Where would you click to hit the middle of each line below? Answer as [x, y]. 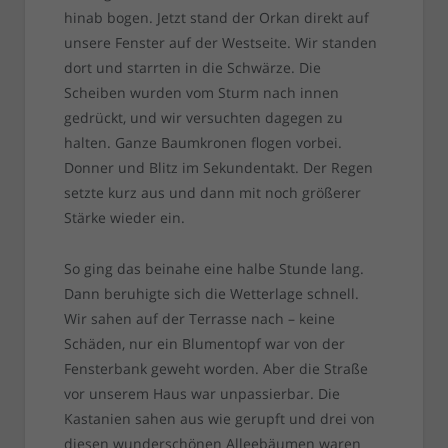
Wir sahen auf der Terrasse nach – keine [199, 319]
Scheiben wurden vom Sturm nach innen [201, 93]
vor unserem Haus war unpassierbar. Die [201, 394]
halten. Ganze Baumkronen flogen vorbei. [202, 143]
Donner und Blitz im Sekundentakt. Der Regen [218, 168]
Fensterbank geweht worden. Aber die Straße [215, 369]
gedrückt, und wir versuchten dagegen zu [203, 118]
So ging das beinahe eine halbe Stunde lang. [213, 269]
